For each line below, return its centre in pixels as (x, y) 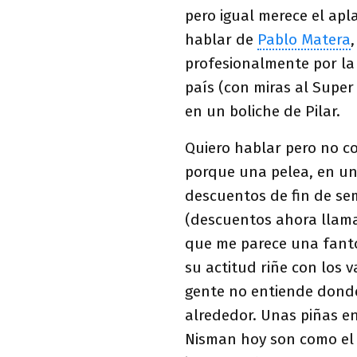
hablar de (221, 39)
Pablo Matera (304, 39)
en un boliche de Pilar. (263, 111)
